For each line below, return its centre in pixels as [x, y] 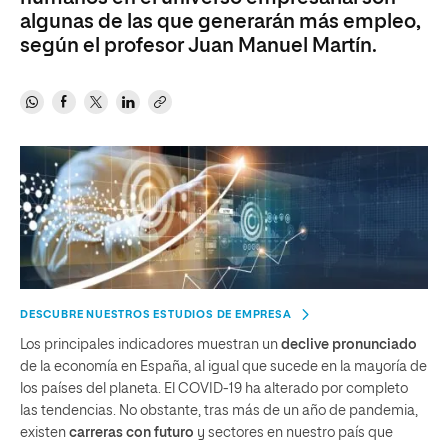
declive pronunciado [349, 344]
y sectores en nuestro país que [293, 432]
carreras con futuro [131, 432]
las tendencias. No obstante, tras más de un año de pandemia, [219, 410]
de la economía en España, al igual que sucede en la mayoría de [223, 366]
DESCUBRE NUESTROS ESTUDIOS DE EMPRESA [156, 314]
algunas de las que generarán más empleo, [220, 22]
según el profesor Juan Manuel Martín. [198, 46]
